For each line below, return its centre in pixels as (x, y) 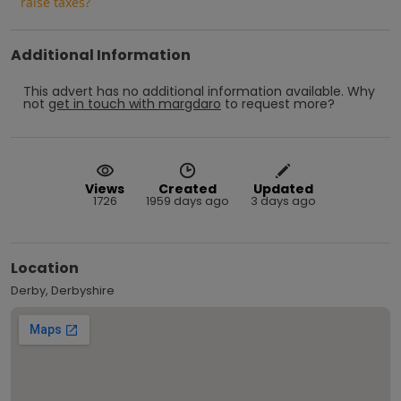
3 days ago (283, 200)
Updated (283, 188)
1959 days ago (188, 200)
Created (188, 188)
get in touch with (102, 103)
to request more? (280, 103)
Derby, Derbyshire (63, 290)
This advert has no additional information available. (183, 91)
